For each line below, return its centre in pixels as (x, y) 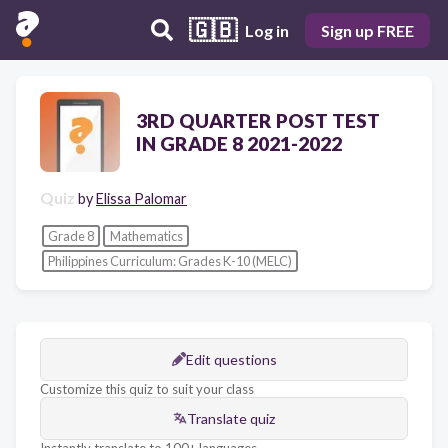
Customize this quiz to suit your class (147, 388)
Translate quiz (231, 418)
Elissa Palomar (141, 198)
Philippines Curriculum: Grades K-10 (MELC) (169, 261)
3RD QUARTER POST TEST (258, 120)
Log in (267, 30)
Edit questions (231, 359)
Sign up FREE (367, 30)
